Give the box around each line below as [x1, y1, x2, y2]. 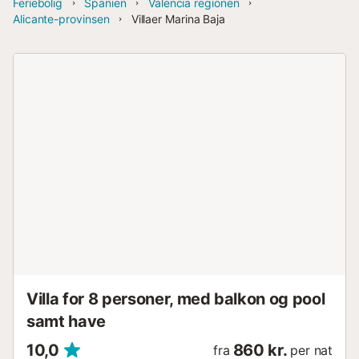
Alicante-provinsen [13, 12, 110, 26]
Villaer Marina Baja [131, 12, 226, 26]
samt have [26, 312, 106, 331]
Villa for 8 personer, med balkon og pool [26, 289, 325, 309]
